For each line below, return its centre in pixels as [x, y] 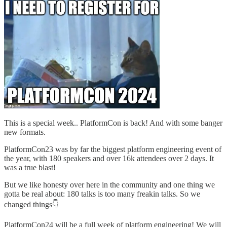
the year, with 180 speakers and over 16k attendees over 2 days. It [109, 158]
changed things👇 [31, 204]
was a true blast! [30, 167]
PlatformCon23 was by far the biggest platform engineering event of [113, 149]
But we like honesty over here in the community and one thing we [109, 184]
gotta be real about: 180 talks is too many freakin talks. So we [102, 194]
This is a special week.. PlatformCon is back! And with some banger [113, 123]
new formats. [25, 132]
